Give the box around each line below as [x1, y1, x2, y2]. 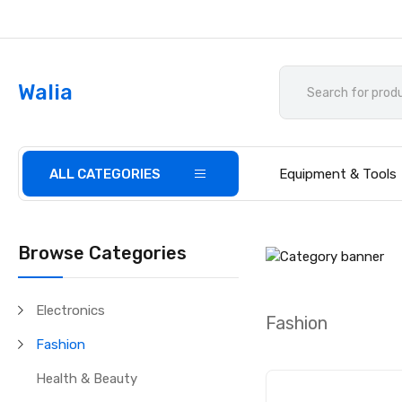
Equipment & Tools [279, 166, 398, 182]
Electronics [36, 302, 106, 319]
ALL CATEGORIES [49, 166, 162, 182]
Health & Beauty [36, 371, 138, 387]
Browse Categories [18, 242, 188, 264]
